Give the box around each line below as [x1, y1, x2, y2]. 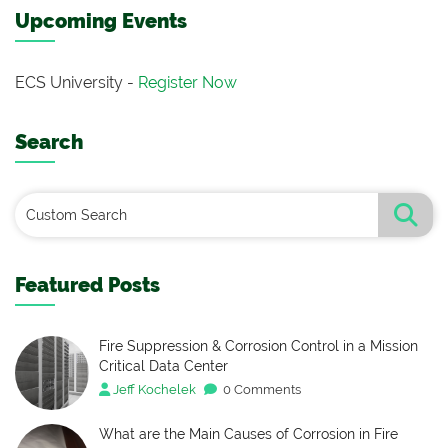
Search [15, 130, 83, 155]
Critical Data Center [99, 358, 228, 375]
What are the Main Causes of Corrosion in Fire [99, 426, 398, 443]
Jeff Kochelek [113, 382, 196, 398]
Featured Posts [15, 273, 160, 298]
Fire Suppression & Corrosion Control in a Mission [99, 338, 418, 355]
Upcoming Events [15, 9, 187, 34]
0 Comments [220, 382, 301, 398]
